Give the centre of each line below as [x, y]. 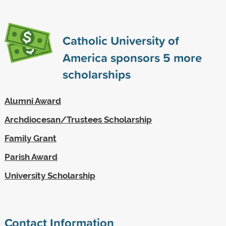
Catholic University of [121, 40]
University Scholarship [50, 175]
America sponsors [112, 57]
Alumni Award [33, 101]
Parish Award [31, 157]
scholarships [96, 74]
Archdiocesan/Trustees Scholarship [78, 119]
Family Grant [30, 138]
